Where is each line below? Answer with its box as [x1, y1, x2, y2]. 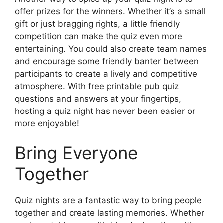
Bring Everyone [15, 142, 138, 164]
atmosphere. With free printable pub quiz [15, 81, 179, 91]
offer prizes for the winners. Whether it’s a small [15, 6, 206, 16]
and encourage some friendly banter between [15, 56, 199, 66]
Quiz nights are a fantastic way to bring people [15, 195, 202, 206]
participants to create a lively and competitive [15, 68, 197, 79]
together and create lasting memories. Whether [15, 208, 204, 218]
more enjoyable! [15, 118, 79, 128]
